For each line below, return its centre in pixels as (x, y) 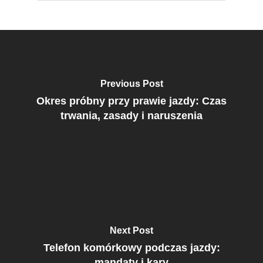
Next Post (131, 231)
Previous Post (131, 84)
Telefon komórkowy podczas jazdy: (131, 248)
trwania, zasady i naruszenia (131, 116)
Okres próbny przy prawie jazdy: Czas (131, 101)
